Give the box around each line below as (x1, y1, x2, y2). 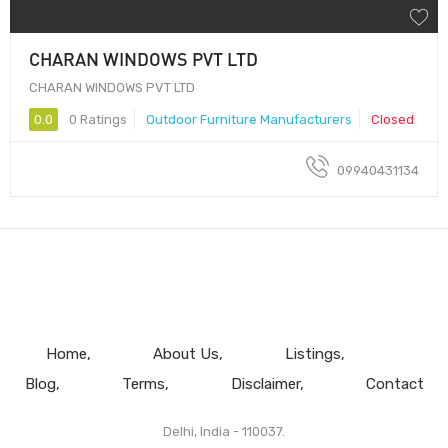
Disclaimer (230, 374, 300, 393)
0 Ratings (66, 111, 127, 127)
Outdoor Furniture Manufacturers (146, 111, 352, 127)
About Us (152, 344, 219, 363)
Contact (365, 374, 424, 393)
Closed (371, 111, 414, 127)
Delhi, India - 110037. (163, 423, 285, 439)
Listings (284, 344, 341, 363)
